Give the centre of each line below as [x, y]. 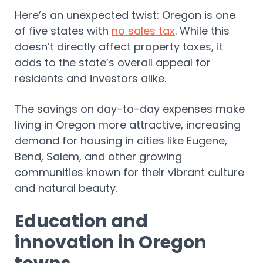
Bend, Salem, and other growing [98, 157]
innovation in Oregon [111, 243]
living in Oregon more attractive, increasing [128, 125]
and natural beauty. [68, 188]
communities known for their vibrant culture [129, 173]
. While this [202, 31]
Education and [81, 222]
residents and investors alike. [93, 79]
